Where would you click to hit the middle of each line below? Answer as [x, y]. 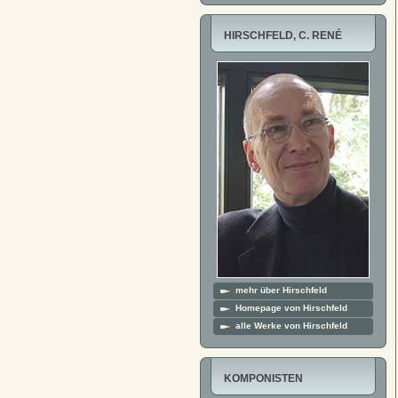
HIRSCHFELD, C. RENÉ [283, 36]
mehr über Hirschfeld [281, 290]
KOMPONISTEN [263, 378]
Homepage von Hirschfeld [291, 308]
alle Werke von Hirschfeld [291, 326]
